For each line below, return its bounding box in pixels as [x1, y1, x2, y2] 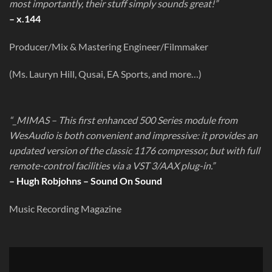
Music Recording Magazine [9, 202, 121, 214]
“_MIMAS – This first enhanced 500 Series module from [9, 114, 237, 126]
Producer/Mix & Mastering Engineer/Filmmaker [9, 40, 208, 52]
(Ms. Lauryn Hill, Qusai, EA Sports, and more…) [9, 68, 202, 80]
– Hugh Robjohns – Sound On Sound [9, 175, 162, 187]
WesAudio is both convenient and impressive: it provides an [9, 129, 257, 141]
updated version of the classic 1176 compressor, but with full [9, 144, 260, 157]
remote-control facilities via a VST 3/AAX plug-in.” [9, 160, 215, 172]
